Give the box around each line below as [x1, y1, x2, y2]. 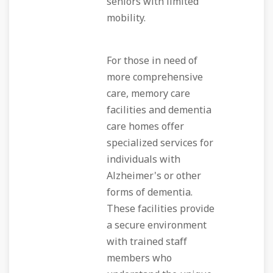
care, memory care [107, 87, 190, 101]
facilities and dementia [107, 103, 211, 118]
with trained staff [107, 235, 187, 249]
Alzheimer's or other [107, 169, 201, 183]
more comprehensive [107, 70, 203, 85]
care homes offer [107, 119, 184, 134]
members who [107, 251, 172, 266]
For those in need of [107, 54, 197, 68]
